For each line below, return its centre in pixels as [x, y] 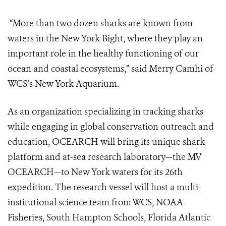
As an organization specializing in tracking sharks [105, 112]
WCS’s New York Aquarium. [63, 84]
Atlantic [194, 218]
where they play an [165, 39]
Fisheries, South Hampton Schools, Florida [92, 218]
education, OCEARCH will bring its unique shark [106, 142]
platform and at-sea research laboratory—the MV [105, 157]
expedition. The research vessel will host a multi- [104, 187]
